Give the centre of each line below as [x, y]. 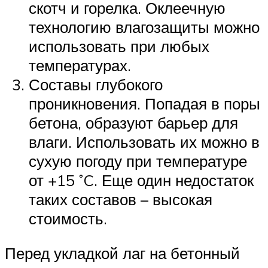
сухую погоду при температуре [138, 161]
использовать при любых [119, 46]
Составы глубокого [96, 85]
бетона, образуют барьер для [133, 123]
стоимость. [68, 219]
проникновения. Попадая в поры [144, 104]
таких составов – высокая [121, 200]
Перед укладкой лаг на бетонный [122, 253]
